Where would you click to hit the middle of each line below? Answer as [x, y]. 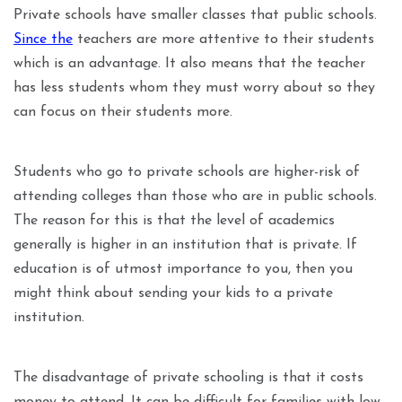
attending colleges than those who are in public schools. [195, 197]
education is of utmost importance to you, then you [183, 270]
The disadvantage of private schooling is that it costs [188, 378]
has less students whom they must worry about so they [194, 88]
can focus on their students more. [123, 113]
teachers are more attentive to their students [223, 40]
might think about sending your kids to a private [173, 294]
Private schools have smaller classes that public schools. [195, 16]
